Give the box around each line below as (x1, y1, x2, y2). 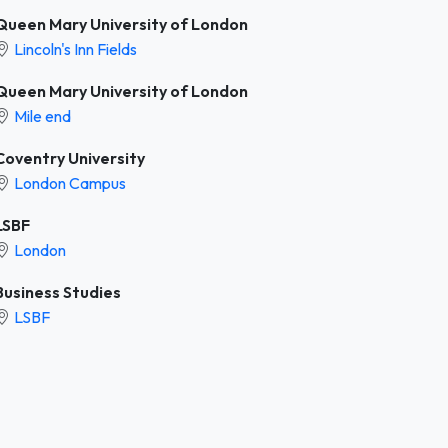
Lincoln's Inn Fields (14, 38, 137, 59)
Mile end (14, 105, 71, 126)
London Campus (14, 172, 126, 193)
